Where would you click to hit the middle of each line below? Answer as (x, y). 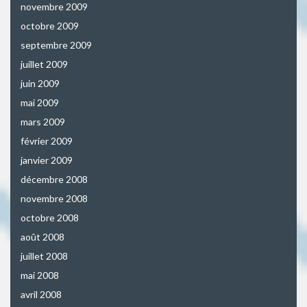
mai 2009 (40, 102)
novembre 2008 (54, 198)
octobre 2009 (50, 26)
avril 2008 (41, 294)
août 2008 (42, 237)
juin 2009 (40, 83)
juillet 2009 (44, 64)
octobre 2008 (50, 218)
